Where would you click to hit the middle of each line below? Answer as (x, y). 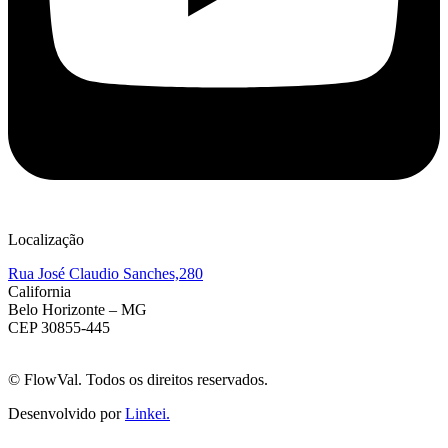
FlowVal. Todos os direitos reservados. (144, 379)
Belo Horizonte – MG (77, 309)
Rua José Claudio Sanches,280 (105, 273)
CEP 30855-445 (59, 327)
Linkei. (147, 413)
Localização (46, 239)
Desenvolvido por (66, 413)
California (39, 291)
